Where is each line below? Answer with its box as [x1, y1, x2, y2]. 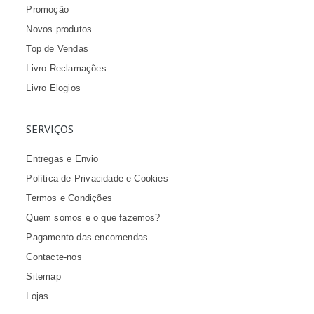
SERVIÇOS [26, 121, 74, 136]
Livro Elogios [26, 82, 81, 93]
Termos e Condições [26, 192, 112, 203]
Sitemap [26, 271, 61, 282]
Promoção [26, 4, 69, 15]
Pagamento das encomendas [26, 231, 149, 243]
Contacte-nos [26, 251, 82, 262]
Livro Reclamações [26, 62, 107, 74]
